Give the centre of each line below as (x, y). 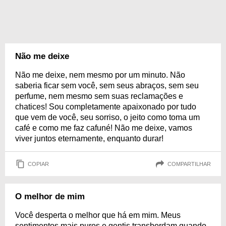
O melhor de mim (50, 196)
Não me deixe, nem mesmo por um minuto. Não (100, 75)
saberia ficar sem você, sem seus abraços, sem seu (107, 86)
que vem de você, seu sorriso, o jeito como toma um (107, 117)
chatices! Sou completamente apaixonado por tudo (106, 107)
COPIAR (38, 164)
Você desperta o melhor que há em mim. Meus (98, 215)
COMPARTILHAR (189, 164)
